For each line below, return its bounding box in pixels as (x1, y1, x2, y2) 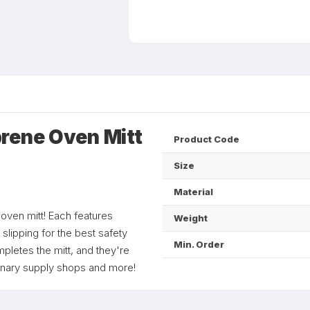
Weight (174, 212, 208, 224)
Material (174, 186, 213, 197)
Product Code (174, 134, 239, 145)
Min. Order (174, 239, 224, 250)
